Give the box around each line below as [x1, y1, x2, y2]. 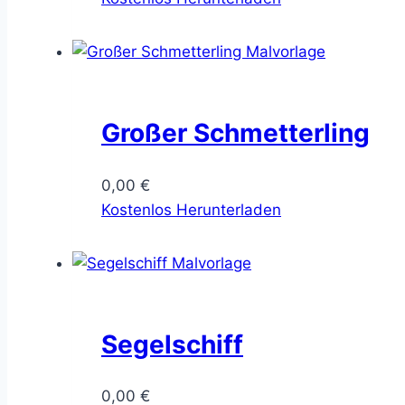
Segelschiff [101, 328, 243, 360]
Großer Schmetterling [101, 118, 370, 149]
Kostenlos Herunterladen [101, 200, 281, 219]
